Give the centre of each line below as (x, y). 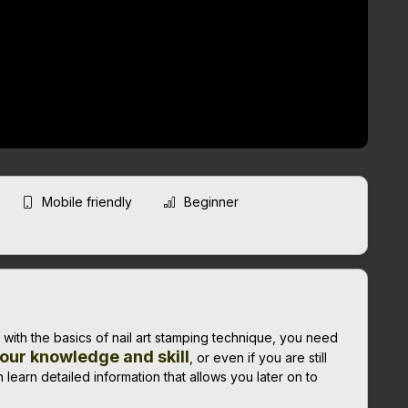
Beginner (209, 201)
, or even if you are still (258, 357)
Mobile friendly (87, 201)
